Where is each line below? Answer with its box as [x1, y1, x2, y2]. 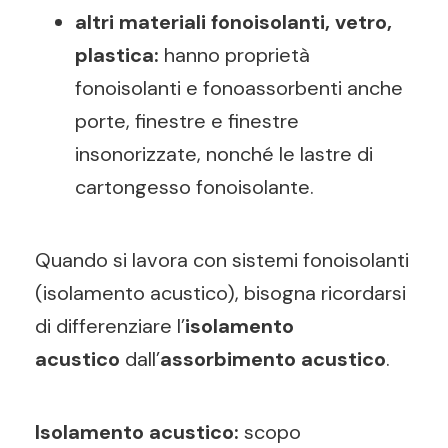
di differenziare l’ [35, 313, 185, 339]
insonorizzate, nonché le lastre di [75, 141, 373, 167]
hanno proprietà [159, 42, 310, 68]
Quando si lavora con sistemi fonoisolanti [35, 247, 409, 273]
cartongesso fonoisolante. [75, 174, 314, 200]
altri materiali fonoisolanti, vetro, [75, 9, 392, 35]
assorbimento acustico [160, 346, 386, 372]
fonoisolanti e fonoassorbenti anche [75, 75, 403, 101]
